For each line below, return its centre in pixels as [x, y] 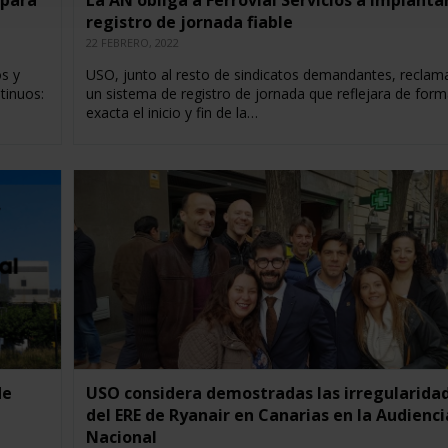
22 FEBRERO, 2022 [132, 43]
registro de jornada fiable [189, 22]
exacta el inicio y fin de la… [171, 113]
